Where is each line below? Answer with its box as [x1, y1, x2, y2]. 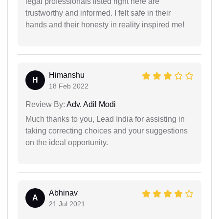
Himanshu [49, 71, 85, 79]
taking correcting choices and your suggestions [25, 127, 188, 135]
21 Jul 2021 [49, 200, 85, 208]
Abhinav [49, 189, 78, 197]
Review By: [25, 100, 65, 109]
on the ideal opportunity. [25, 138, 108, 147]
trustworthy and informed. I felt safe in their [25, 9, 171, 17]
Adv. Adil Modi [65, 100, 116, 109]
